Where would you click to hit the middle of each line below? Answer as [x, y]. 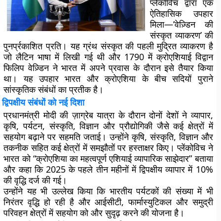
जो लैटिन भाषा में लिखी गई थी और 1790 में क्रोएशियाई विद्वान [108, 57]
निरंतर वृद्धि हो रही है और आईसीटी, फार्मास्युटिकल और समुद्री [108, 202]
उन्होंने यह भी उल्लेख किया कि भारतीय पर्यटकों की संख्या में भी [108, 191]
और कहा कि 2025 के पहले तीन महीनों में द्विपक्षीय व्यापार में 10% [108, 169]
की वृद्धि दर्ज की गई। [36, 180]
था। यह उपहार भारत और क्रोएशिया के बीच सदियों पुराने [108, 78]
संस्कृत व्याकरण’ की [182, 35]
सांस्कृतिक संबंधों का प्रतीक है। [54, 89]
